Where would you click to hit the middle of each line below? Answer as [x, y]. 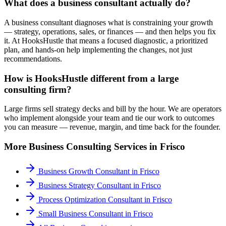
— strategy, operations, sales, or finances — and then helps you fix [110, 31]
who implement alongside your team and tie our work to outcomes [109, 118]
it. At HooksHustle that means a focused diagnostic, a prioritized [106, 40]
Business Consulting [70, 147]
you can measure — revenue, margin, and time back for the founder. [112, 127]
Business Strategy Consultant [85, 185]
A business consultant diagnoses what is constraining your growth [108, 22]
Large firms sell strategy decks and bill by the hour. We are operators [113, 109]
